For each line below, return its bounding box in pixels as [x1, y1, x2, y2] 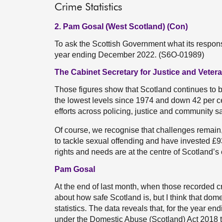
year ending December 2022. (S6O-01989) [55, 51, 204, 59]
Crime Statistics [55, 2, 122, 13]
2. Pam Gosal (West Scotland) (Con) [55, 22, 188, 31]
